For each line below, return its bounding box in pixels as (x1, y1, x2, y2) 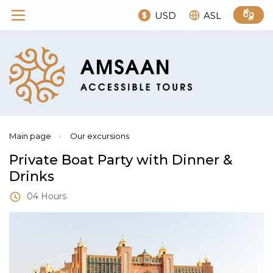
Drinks (9, 168, 54, 185)
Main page (9, 130, 51, 141)
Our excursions (70, 130, 129, 141)
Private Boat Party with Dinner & (9, 151, 232, 168)
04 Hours (24, 190, 66, 202)
